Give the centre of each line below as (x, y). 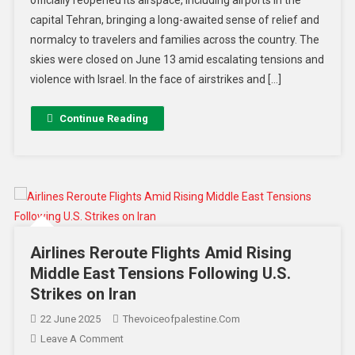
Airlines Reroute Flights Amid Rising (160, 253)
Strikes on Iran (83, 294)
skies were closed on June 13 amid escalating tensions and (177, 60)
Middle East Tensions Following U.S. (160, 274)
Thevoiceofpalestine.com (181, 319)
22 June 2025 (70, 319)
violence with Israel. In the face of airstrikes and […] (155, 80)
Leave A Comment (82, 339)
